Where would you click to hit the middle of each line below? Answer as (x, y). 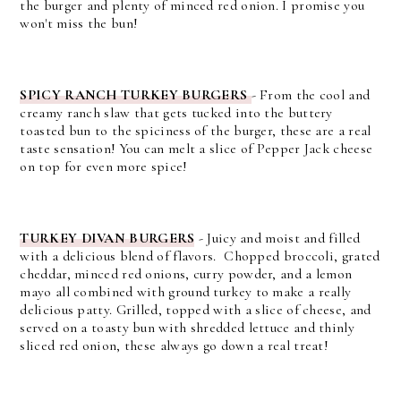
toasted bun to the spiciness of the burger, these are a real (196, 130)
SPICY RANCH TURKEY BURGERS (136, 94)
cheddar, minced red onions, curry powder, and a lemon (186, 273)
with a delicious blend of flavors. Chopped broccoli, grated (200, 256)
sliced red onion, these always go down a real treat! (176, 345)
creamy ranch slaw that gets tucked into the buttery (176, 112)
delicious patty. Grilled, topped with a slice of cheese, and (196, 309)
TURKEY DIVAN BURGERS (107, 238)
